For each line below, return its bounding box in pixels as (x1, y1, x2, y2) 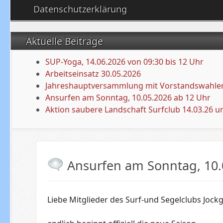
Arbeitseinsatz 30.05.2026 (45, 68, 141, 79)
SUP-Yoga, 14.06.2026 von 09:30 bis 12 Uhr (45, 56, 204, 67)
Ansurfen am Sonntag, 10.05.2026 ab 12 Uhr (45, 92, 211, 103)
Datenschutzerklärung (33, 3, 127, 15)
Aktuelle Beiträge (26, 34, 106, 48)
